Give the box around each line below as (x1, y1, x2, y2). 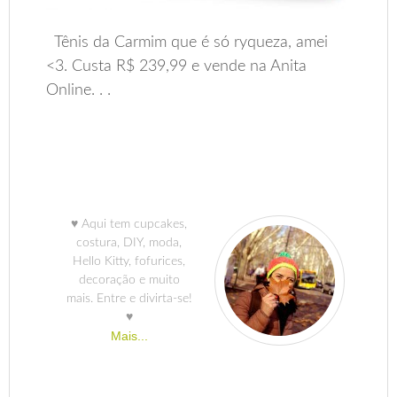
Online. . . (46, 82, 112, 99)
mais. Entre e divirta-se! (66, 292, 192, 306)
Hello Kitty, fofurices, (73, 255, 185, 269)
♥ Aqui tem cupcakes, (71, 218, 187, 231)
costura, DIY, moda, (76, 237, 182, 250)
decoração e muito (78, 274, 180, 287)
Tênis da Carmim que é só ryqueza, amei (46, 35, 329, 51)
